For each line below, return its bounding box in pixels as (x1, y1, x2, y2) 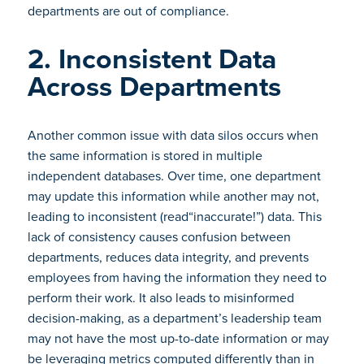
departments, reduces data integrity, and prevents (27, 248, 309, 266)
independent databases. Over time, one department (27, 167, 321, 185)
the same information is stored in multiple (27, 146, 262, 165)
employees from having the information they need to (27, 268, 327, 287)
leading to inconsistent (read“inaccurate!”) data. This (27, 207, 322, 226)
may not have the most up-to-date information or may (27, 329, 329, 348)
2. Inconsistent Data (27, 38, 276, 80)
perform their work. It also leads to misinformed (27, 288, 294, 307)
